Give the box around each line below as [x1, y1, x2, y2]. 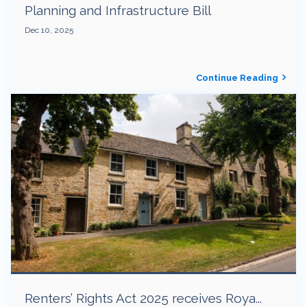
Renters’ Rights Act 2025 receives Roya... [25, 290, 262, 306]
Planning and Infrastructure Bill [25, 2, 211, 18]
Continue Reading [196, 73, 278, 83]
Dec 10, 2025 [25, 25, 73, 35]
